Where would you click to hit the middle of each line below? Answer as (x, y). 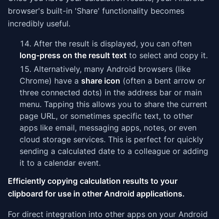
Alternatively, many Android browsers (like (112, 69)
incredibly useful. (39, 23)
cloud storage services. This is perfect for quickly (111, 139)
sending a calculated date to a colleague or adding (114, 151)
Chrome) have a (50, 81)
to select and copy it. (167, 55)
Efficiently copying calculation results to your (93, 181)
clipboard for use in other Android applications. (96, 194)
